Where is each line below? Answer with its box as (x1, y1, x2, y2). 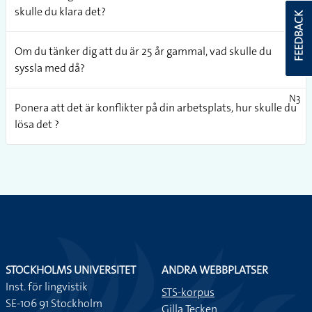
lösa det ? (15, 116, 59, 132)
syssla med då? (15, 60, 85, 75)
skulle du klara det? (15, 3, 106, 19)
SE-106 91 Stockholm (6, 295, 102, 311)
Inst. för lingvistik (6, 279, 88, 294)
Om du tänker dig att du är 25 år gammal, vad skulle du (15, 43, 272, 58)
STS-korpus (162, 284, 214, 299)
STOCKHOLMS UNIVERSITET (6, 262, 136, 277)
